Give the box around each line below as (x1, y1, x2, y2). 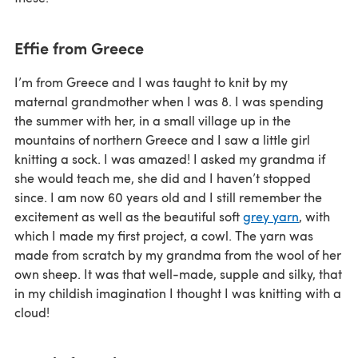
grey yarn (243, 207, 299, 225)
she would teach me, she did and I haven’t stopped (14, 169, 311, 186)
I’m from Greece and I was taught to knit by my (14, 73, 288, 90)
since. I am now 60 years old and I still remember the (14, 188, 322, 205)
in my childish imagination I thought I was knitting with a (14, 284, 341, 301)
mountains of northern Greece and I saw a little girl (14, 130, 310, 148)
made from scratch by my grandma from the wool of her (14, 245, 341, 263)
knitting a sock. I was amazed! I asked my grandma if (14, 149, 325, 167)
